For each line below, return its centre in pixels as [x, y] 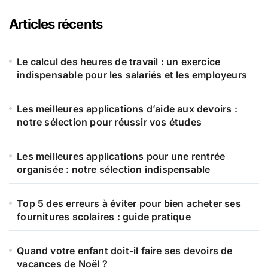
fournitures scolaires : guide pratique [104, 216]
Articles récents [56, 24]
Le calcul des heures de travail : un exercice [119, 61]
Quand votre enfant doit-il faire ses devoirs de [125, 250]
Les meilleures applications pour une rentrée [121, 156]
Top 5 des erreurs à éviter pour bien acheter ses [129, 203]
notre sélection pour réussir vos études [109, 122]
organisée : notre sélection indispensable [114, 169]
